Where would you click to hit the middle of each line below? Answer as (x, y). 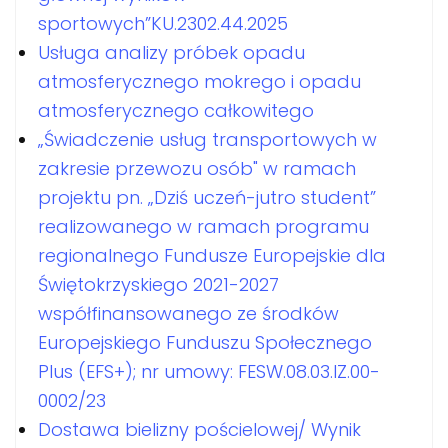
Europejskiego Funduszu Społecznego (205, 342)
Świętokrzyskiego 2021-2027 (158, 284)
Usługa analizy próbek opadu (171, 52)
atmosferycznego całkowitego (176, 110)
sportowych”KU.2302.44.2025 (163, 23)
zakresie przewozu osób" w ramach (197, 168)
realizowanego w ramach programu (203, 226)
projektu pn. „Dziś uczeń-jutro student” (207, 197)
